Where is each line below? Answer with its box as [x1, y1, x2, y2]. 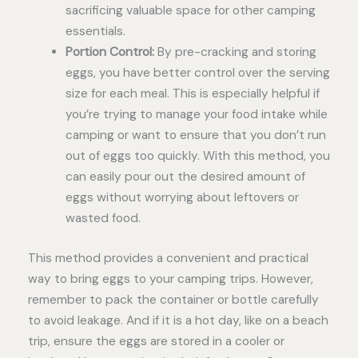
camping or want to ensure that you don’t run [65, 127, 326, 144]
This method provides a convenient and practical [28, 249, 308, 266]
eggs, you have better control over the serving [65, 65, 330, 82]
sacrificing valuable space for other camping [65, 2, 316, 19]
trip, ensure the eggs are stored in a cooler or [28, 332, 284, 349]
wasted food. [65, 210, 141, 227]
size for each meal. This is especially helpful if [65, 86, 320, 102]
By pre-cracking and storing [153, 44, 316, 61]
